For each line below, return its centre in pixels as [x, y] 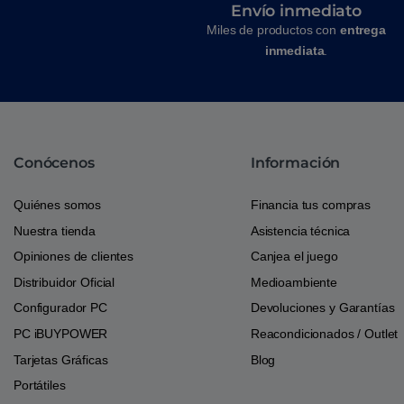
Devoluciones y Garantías [322, 308]
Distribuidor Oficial [64, 282]
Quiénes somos [58, 205]
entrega [363, 29]
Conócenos [54, 163]
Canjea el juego [294, 257]
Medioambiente [294, 282]
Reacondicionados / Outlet [324, 334]
